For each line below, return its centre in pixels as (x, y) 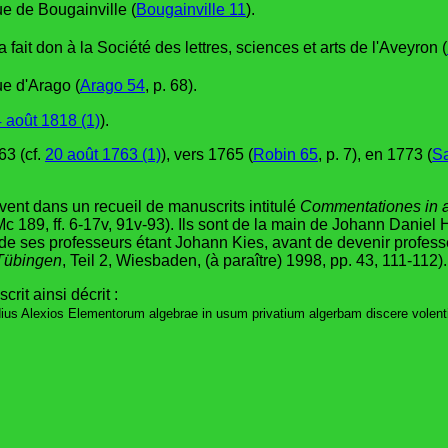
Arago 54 (112, 86)
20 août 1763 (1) (103, 154)
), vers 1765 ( (207, 154)
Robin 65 (285, 154)
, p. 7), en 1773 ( (375, 154)
